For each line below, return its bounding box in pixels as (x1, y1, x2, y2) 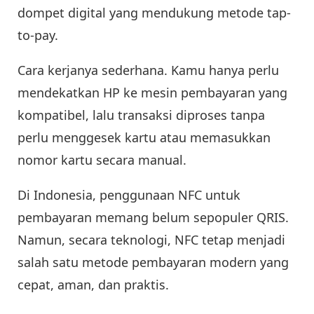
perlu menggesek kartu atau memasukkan (18, 128, 271, 146)
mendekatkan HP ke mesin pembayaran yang (18, 83, 287, 101)
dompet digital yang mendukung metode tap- (18, 4, 291, 21)
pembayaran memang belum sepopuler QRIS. (18, 208, 289, 226)
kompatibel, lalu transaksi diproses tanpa (18, 106, 265, 123)
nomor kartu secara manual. (18, 151, 186, 168)
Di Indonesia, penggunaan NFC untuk (18, 186, 240, 203)
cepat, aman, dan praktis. (18, 275, 169, 293)
